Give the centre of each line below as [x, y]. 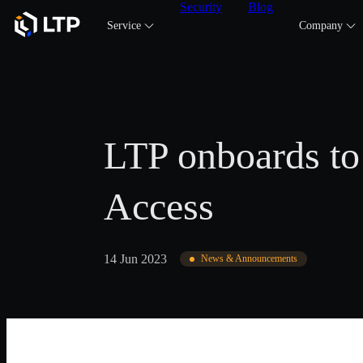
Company [321, 26]
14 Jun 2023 [135, 258]
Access [159, 206]
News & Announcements [249, 258]
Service [124, 26]
